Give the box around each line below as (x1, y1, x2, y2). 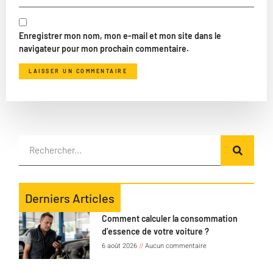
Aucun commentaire (143, 240, 207, 251)
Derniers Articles (25, 190, 115, 205)
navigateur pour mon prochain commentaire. (19, 43, 189, 54)
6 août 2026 (101, 240, 139, 251)
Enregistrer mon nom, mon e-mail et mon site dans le (19, 30, 221, 41)
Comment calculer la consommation (101, 213, 238, 224)
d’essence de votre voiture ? (101, 225, 209, 236)
